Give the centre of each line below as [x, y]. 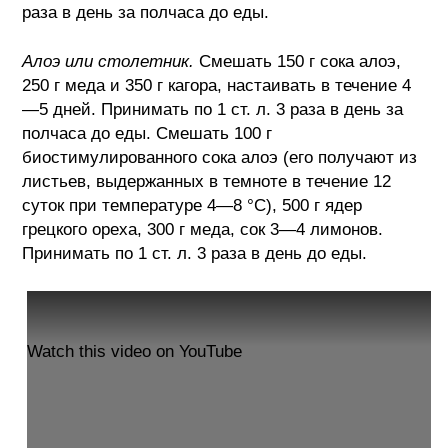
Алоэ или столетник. [108, 61]
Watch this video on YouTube [135, 351]
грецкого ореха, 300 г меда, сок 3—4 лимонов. [203, 229]
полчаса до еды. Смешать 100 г [147, 133]
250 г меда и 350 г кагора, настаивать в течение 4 [217, 85]
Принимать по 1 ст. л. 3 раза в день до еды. [195, 253]
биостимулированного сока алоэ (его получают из [220, 157]
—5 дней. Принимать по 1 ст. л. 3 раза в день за [213, 109]
